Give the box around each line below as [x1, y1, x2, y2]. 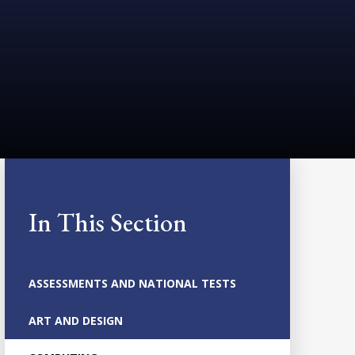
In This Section [28, 205, 187, 239]
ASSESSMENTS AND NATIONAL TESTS [28, 275, 236, 291]
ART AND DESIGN [28, 312, 123, 328]
